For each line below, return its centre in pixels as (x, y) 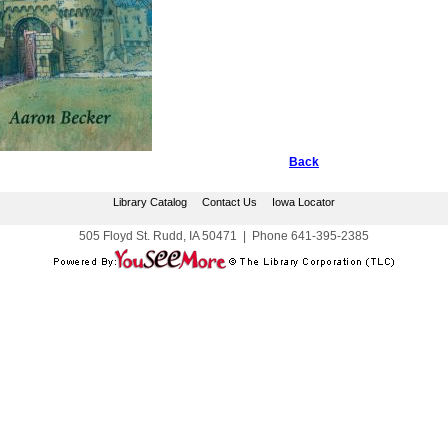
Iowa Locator (303, 202)
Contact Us (229, 202)
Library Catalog (150, 202)
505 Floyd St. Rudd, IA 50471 (158, 236)
